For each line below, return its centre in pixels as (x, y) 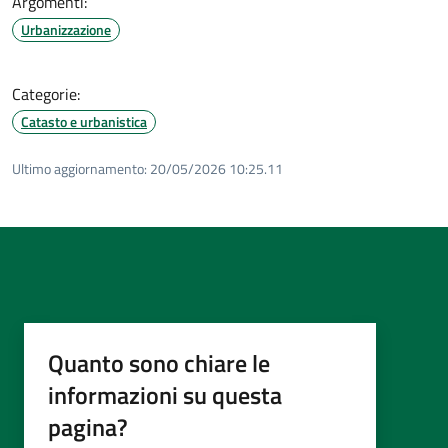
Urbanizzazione (66, 29)
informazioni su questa (165, 394)
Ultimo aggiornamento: (79, 168)
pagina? (88, 426)
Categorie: (46, 93)
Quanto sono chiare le (159, 362)
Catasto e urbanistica (84, 121)
